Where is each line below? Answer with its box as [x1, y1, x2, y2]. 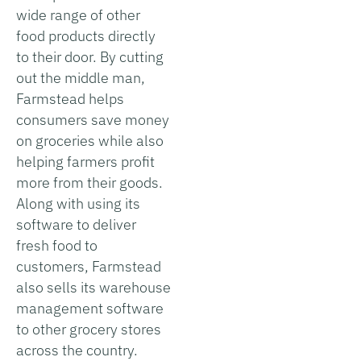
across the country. [16, 340, 138, 359]
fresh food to [16, 235, 98, 255]
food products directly [16, 26, 156, 45]
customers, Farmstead [16, 256, 161, 276]
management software [16, 298, 164, 317]
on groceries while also [16, 131, 164, 150]
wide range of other [16, 5, 140, 24]
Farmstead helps [16, 89, 124, 108]
